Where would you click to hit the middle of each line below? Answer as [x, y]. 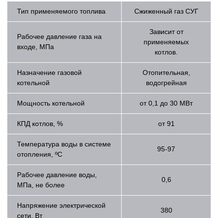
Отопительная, [166, 72]
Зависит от [166, 31]
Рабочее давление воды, [57, 174]
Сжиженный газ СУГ [166, 11]
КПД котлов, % [40, 123]
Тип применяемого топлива [61, 11]
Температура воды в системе [64, 144]
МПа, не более [41, 185]
